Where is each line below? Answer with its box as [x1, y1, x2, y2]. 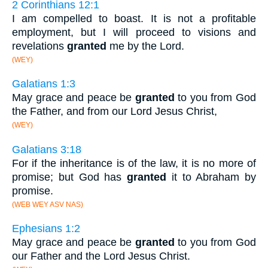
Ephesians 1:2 [12, 223, 80, 235]
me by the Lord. [106, 39, 184, 52]
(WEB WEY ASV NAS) [12, 200, 83, 209]
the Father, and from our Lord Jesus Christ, [12, 105, 217, 118]
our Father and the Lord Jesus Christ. [12, 250, 190, 263]
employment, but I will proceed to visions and [12, 26, 256, 38]
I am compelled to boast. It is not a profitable [12, 12, 256, 25]
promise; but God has [12, 170, 127, 183]
